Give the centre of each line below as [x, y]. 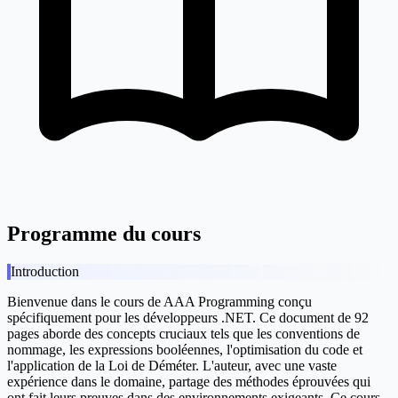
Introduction [45, 272]
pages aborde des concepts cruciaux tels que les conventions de [183, 334]
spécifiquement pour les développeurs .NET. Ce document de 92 [188, 318]
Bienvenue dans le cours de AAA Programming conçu [159, 302]
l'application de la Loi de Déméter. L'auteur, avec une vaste [172, 366]
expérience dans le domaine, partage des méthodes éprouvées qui [189, 382]
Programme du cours [104, 234]
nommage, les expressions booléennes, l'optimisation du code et [185, 350]
